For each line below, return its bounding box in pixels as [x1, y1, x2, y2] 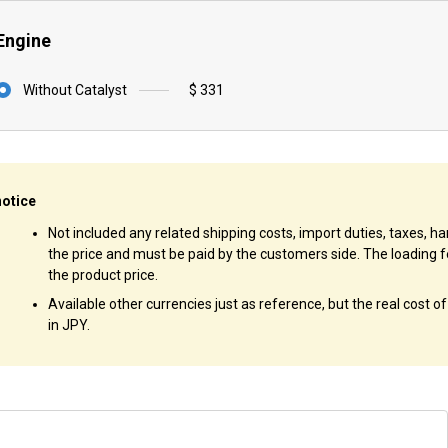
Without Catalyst [23, 82, 127, 99]
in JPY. [48, 317, 90, 334]
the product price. [48, 267, 158, 284]
